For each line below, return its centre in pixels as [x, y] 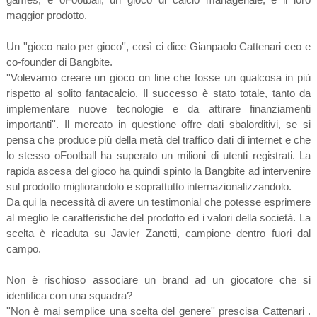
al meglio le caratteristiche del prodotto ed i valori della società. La [158, 218]
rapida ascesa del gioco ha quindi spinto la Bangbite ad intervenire [158, 171]
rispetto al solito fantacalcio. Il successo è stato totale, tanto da [158, 93]
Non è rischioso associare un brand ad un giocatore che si [158, 280]
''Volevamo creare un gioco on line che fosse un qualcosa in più [158, 78]
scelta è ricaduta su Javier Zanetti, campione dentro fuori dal [158, 234]
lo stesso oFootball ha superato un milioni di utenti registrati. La [158, 156]
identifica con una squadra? [69, 296]
